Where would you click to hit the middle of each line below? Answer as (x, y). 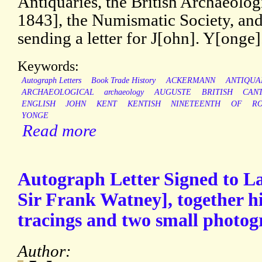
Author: (46, 251)
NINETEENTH (196, 104)
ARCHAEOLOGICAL (58, 92)
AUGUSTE (173, 92)
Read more (59, 131)
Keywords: (48, 66)
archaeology (124, 92)
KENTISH (144, 104)
